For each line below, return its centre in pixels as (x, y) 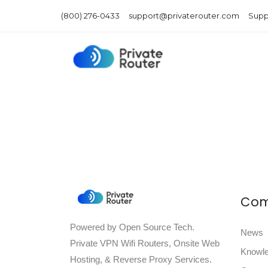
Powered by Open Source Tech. (132, 227)
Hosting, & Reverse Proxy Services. (141, 260)
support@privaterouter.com (184, 16)
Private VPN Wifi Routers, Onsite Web (145, 243)
